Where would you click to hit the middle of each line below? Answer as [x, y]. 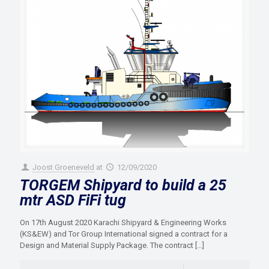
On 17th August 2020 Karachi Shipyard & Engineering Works [123, 223]
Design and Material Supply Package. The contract [107, 246]
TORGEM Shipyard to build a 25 [123, 186]
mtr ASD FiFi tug [73, 201]
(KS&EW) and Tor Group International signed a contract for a [124, 234]
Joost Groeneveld [64, 168]
